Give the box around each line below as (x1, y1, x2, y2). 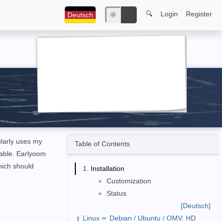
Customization (107, 177, 151, 185)
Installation (91, 165, 124, 173)
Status (107, 189, 126, 198)
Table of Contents (75, 140, 130, 148)
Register (186, 10, 212, 18)
